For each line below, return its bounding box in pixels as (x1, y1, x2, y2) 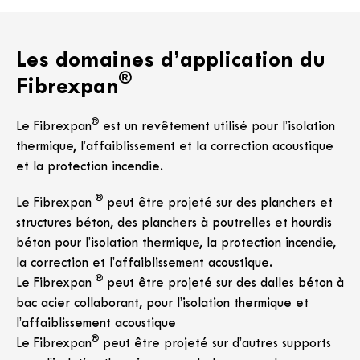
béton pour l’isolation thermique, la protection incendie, (16, 238, 336, 249)
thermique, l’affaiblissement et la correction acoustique (16, 141, 333, 153)
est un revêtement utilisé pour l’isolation (99, 121, 335, 133)
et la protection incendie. (16, 162, 163, 173)
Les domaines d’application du (16, 51, 325, 72)
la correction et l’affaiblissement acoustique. (16, 258, 272, 269)
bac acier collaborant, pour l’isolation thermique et (16, 298, 309, 309)
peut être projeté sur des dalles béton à (103, 278, 344, 289)
